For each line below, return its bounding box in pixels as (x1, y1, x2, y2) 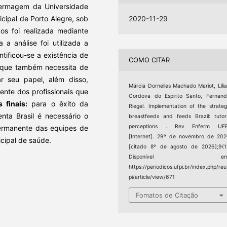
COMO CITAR (129, 56, 170, 64)
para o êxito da (27, 99, 89, 108)
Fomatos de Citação (136, 191, 199, 200)
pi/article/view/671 (129, 173, 175, 180)
